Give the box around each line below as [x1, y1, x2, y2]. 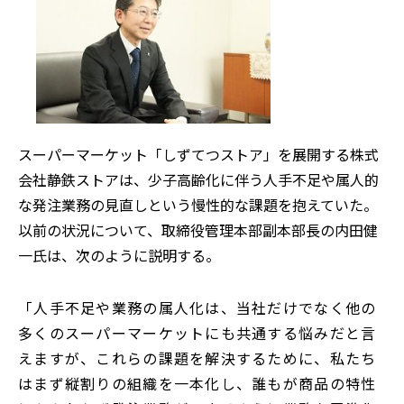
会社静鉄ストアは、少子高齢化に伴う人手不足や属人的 [18, 168, 379, 190]
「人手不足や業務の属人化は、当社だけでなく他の [18, 296, 377, 318]
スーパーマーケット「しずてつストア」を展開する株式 [18, 142, 379, 165]
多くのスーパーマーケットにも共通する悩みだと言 [18, 321, 377, 344]
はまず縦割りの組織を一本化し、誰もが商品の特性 [18, 372, 377, 394]
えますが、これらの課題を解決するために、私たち [18, 346, 377, 369]
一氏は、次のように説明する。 [18, 243, 220, 266]
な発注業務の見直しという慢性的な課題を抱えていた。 [18, 193, 378, 216]
